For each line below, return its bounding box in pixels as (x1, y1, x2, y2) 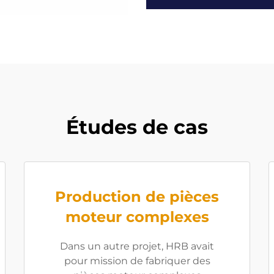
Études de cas (66, 115, 208, 139)
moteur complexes (65, 208, 209, 226)
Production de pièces (55, 188, 219, 206)
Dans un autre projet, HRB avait (60, 240, 214, 252)
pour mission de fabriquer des (64, 255, 210, 267)
